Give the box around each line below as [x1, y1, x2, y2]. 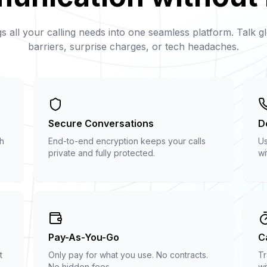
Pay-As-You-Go [48, 231, 119, 243]
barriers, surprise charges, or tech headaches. [28, 40, 239, 52]
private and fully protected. [48, 147, 155, 158]
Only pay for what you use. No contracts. [48, 249, 208, 260]
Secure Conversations [48, 117, 154, 129]
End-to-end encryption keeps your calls [48, 135, 206, 146]
